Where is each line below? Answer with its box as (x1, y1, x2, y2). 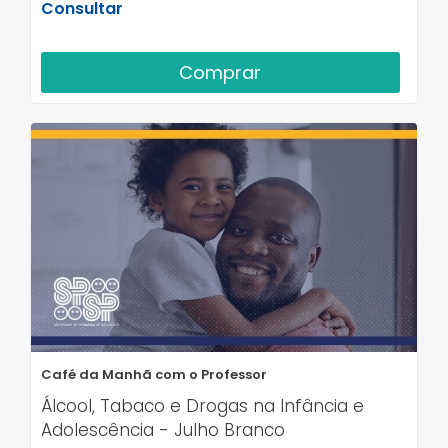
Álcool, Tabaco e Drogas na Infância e (41, 393, 364, 418)
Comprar (179, 60, 262, 86)
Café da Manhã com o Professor (41, 364, 267, 384)
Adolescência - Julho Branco (41, 417, 285, 442)
